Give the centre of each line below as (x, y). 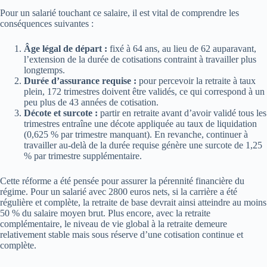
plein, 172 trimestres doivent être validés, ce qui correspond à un (144, 91)
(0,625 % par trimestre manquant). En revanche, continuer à (136, 134)
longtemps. (44, 70)
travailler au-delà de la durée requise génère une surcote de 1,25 (143, 145)
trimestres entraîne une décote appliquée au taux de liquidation (140, 123)
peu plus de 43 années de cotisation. (91, 102)
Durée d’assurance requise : (80, 80)
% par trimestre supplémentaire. (83, 156)
